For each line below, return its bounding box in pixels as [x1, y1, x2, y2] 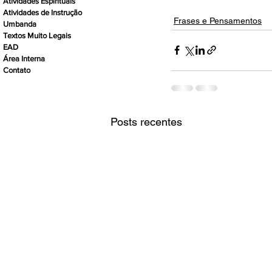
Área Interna [3, 53, 45, 63]
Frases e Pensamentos [174, 15, 262, 25]
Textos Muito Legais [3, 30, 71, 40]
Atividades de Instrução [3, 7, 82, 17]
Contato [3, 65, 30, 75]
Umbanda [3, 19, 36, 29]
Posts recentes [110, 115, 182, 128]
